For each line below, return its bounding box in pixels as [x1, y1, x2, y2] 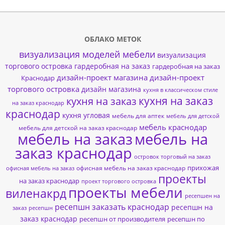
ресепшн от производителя [79, 214, 165, 224]
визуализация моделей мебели [19, 48, 155, 61]
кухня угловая [62, 110, 110, 121]
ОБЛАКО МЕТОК [84, 34, 141, 44]
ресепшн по [167, 214, 205, 224]
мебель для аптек [112, 111, 164, 121]
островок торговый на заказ [134, 153, 210, 161]
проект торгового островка [81, 177, 156, 185]
